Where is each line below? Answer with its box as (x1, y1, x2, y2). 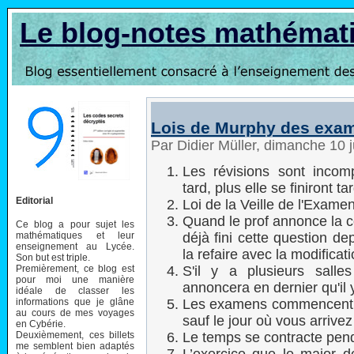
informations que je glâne (16, 296, 134, 307)
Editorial (16, 194, 53, 206)
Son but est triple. (16, 251, 90, 263)
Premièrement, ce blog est (16, 262, 134, 274)
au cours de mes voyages (16, 307, 134, 318)
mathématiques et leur (16, 229, 134, 241)
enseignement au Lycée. (16, 240, 134, 252)
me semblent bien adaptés (16, 340, 134, 352)
